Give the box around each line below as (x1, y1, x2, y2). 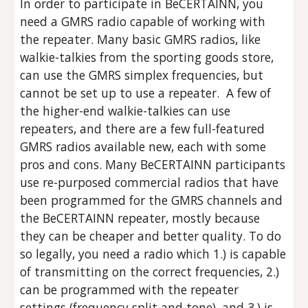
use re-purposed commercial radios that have (20, 174, 279, 190)
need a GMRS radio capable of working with (20, 13, 266, 30)
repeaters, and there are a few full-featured (20, 120, 265, 137)
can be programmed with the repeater (20, 281, 239, 298)
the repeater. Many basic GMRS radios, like (20, 31, 261, 47)
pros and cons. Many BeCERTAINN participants (20, 156, 286, 173)
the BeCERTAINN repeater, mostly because (20, 210, 261, 226)
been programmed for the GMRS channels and (20, 192, 283, 208)
